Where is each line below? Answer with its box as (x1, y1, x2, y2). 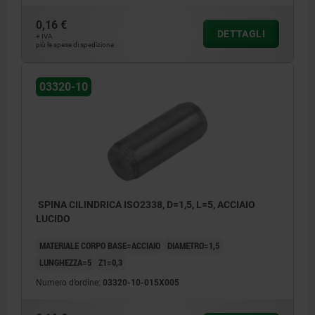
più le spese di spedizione (36, 41, 114, 49)
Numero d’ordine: (36, 278, 103, 288)
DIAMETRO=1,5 (167, 239, 219, 252)
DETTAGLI (217, 28, 265, 40)
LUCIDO (36, 213, 70, 225)
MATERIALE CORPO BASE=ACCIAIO (39, 239, 160, 252)
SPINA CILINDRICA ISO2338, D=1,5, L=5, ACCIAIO (36, 199, 255, 211)
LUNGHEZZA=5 (39, 256, 91, 269)
